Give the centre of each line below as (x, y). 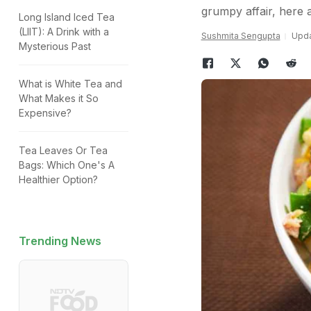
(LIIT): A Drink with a (64, 32)
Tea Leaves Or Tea (63, 150)
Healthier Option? (58, 179)
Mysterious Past (55, 46)
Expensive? (45, 113)
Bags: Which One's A (67, 165)
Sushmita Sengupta (241, 36)
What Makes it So (59, 98)
